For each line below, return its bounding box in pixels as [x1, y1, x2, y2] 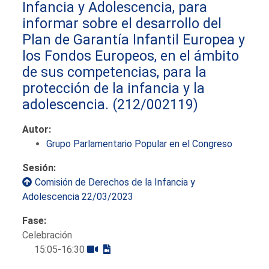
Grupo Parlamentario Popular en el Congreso [46, 138, 233, 150]
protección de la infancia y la [22, 79, 205, 97]
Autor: [22, 123, 52, 135]
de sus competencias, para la [22, 63, 207, 80]
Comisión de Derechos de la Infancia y [35, 176, 196, 188]
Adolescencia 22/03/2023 [22, 190, 134, 202]
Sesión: [22, 162, 56, 174]
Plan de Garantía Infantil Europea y [22, 31, 246, 48]
